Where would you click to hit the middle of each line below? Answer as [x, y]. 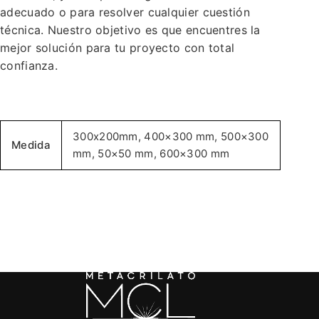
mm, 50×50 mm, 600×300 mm [151, 154]
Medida [31, 145]
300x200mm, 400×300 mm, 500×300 [171, 137]
